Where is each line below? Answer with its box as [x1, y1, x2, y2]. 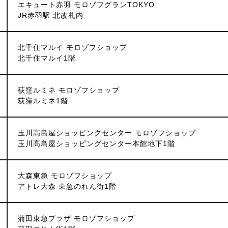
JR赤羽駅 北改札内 [18, 11, 83, 19]
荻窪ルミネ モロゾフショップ [18, 86, 120, 94]
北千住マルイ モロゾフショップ [18, 43, 127, 51]
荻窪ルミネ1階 [18, 97, 68, 105]
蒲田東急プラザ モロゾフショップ [18, 214, 135, 222]
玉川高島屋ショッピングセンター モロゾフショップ [18, 129, 196, 137]
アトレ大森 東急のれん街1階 [18, 182, 117, 190]
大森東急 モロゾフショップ [18, 172, 112, 180]
